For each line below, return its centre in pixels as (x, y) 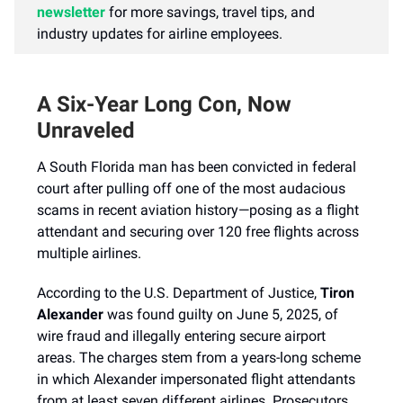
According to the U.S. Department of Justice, (179, 293)
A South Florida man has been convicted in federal (197, 167)
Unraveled (86, 130)
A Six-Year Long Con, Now (164, 104)
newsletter (71, 12)
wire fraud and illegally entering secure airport (181, 336)
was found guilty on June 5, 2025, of (221, 314)
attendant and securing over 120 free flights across (198, 232)
